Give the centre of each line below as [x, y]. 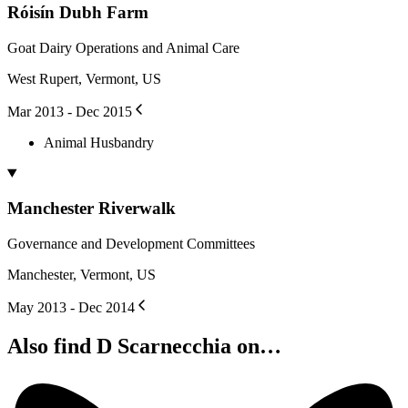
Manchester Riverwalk [92, 209]
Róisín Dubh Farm [78, 12]
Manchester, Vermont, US [82, 275]
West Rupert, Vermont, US [84, 78]
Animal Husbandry [99, 142]
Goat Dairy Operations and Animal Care [123, 47]
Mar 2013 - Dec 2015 [70, 111]
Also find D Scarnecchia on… [144, 346]
